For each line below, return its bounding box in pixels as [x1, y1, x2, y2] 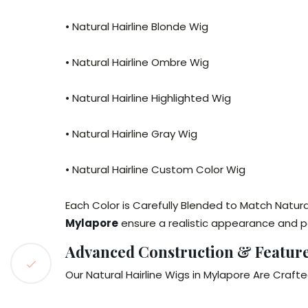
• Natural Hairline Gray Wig [65, 126, 197, 141]
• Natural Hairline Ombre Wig [65, 55, 209, 69]
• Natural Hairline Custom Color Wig [65, 162, 245, 177]
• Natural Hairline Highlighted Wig [65, 91, 231, 105]
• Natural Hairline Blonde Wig [65, 19, 208, 34]
